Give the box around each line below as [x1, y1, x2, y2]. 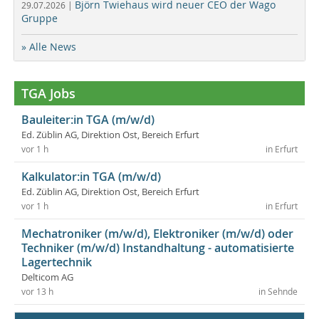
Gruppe [21, 11, 58, 25]
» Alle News [21, 39, 76, 53]
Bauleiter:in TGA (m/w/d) [21, 111, 155, 127]
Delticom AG [21, 271, 73, 283]
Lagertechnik [21, 253, 92, 270]
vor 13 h [21, 286, 53, 297]
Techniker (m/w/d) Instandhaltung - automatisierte [21, 239, 294, 256]
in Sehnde [258, 286, 298, 297]
